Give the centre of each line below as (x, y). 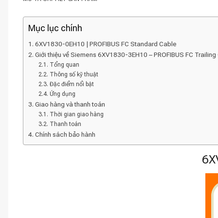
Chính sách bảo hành (65, 134)
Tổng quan (64, 65)
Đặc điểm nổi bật (72, 84)
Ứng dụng (62, 94)
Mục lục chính (55, 28)
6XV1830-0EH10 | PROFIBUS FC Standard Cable (106, 44)
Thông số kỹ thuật (74, 74)
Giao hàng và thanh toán (70, 104)
